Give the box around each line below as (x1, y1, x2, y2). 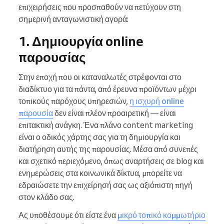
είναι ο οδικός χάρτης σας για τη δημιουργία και (18, 132, 180, 142)
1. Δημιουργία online (18, 32, 143, 50)
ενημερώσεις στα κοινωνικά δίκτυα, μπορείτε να (18, 168, 182, 178)
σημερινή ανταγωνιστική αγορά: (18, 14, 128, 24)
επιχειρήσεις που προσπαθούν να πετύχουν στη (18, 2, 181, 12)
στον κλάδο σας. (18, 192, 74, 202)
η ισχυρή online (129, 96, 184, 106)
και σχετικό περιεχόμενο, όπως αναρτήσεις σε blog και (18, 156, 204, 166)
